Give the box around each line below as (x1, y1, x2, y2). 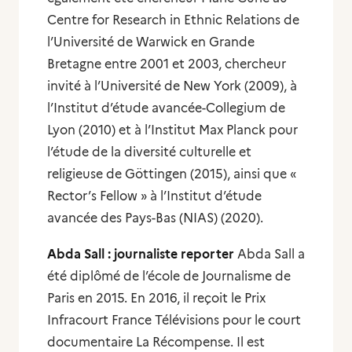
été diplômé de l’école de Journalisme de (47, 269, 291, 284)
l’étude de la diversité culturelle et (47, 145, 251, 159)
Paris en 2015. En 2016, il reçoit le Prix (47, 291, 266, 306)
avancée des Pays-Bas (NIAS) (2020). (47, 211, 263, 225)
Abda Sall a (234, 247, 305, 262)
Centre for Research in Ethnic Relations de (47, 13, 299, 27)
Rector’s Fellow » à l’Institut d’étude (47, 189, 262, 203)
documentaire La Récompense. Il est (47, 335, 265, 350)
